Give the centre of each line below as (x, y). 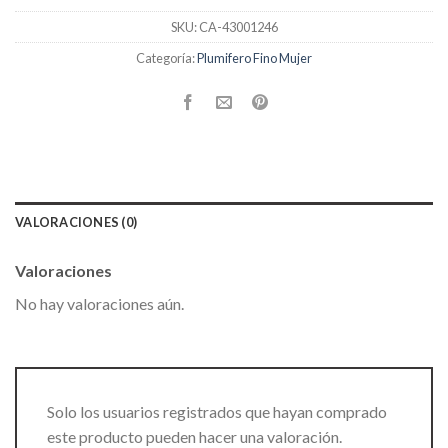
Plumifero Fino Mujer (254, 58)
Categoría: (166, 58)
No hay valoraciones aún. (99, 304)
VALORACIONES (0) (76, 222)
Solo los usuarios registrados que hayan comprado (217, 412)
